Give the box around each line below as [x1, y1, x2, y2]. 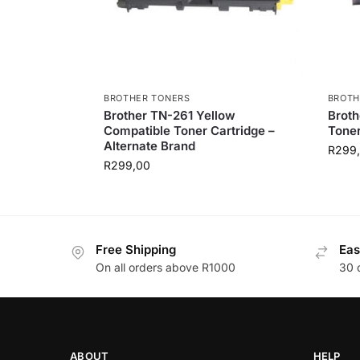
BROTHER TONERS [103, 92, 190, 104]
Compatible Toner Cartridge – [103, 122, 275, 138]
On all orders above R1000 [96, 260, 235, 275]
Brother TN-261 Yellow [103, 107, 235, 123]
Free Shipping [96, 241, 176, 257]
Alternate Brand [103, 137, 195, 153]
